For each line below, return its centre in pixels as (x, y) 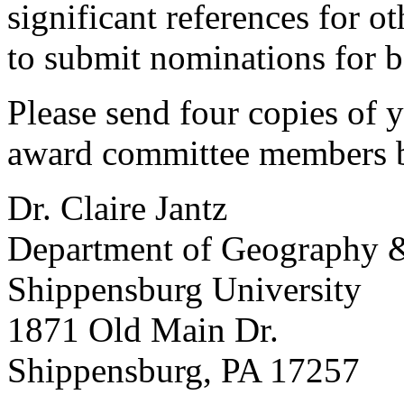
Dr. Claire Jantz (117, 207)
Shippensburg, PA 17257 (184, 370)
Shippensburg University (184, 289)
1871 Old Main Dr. (143, 329)
